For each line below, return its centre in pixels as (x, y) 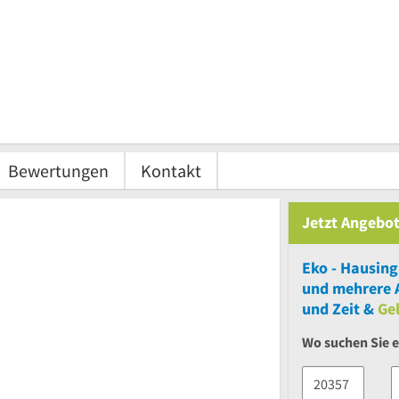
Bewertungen (58, 170)
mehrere (362, 288)
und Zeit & (338, 308)
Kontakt (171, 170)
